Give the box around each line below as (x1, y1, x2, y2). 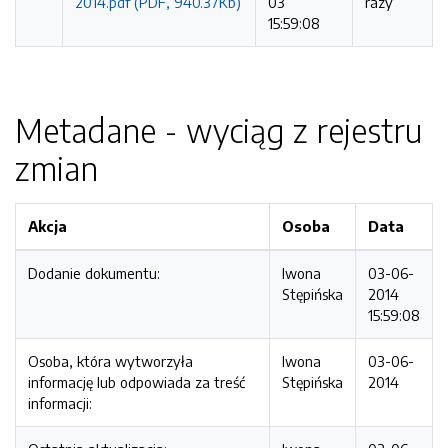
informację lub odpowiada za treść (28, 373, 245, 391)
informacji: (28, 394, 92, 412)
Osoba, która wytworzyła (28, 352, 193, 370)
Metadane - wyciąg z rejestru (15, 110, 422, 150)
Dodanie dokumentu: (28, 264, 160, 282)
